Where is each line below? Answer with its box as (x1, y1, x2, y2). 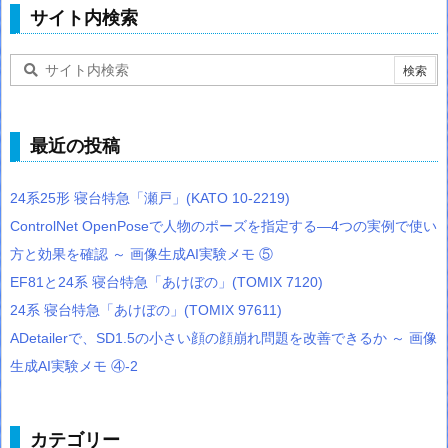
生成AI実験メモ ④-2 (10, 358, 138, 375)
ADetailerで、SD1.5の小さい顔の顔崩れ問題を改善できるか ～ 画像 (10, 330, 437, 347)
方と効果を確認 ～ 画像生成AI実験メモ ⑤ (10, 246, 273, 263)
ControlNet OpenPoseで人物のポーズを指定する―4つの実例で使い (10, 218, 437, 235)
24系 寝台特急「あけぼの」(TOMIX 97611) (10, 302, 282, 319)
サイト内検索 (30, 8, 138, 28)
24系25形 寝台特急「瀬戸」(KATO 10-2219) (10, 190, 290, 207)
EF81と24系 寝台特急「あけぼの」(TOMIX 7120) (10, 274, 323, 291)
